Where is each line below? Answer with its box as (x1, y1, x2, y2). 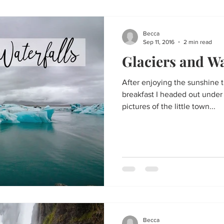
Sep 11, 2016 (143, 38, 174, 45)
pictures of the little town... (122, 102, 215, 110)
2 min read (183, 38, 212, 45)
